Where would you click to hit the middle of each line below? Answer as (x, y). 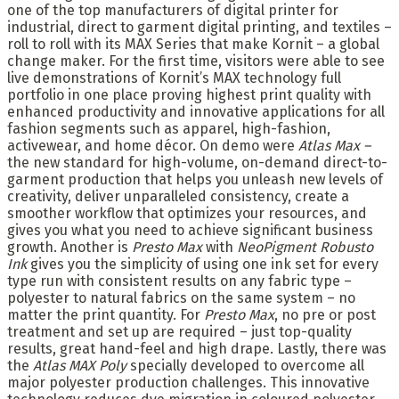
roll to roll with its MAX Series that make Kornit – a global (193, 45)
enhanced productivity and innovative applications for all (196, 112)
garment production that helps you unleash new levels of (195, 180)
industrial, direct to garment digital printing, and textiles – (199, 28)
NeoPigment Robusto (305, 248)
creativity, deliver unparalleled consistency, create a (178, 197)
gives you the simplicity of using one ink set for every (203, 265)
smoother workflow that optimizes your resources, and (187, 214)
